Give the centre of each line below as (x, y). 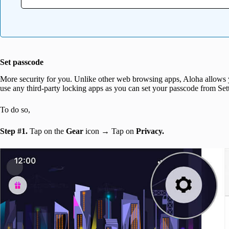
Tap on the (47, 131)
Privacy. (150, 131)
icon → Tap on (110, 131)
